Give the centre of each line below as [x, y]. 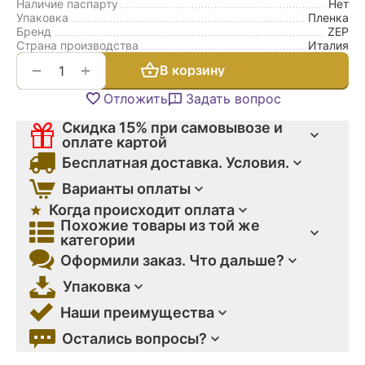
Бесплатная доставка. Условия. [176, 162]
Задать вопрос [233, 98]
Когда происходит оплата [142, 209]
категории [98, 240]
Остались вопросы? [134, 338]
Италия [328, 45]
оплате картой [114, 142]
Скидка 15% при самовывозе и [172, 127]
